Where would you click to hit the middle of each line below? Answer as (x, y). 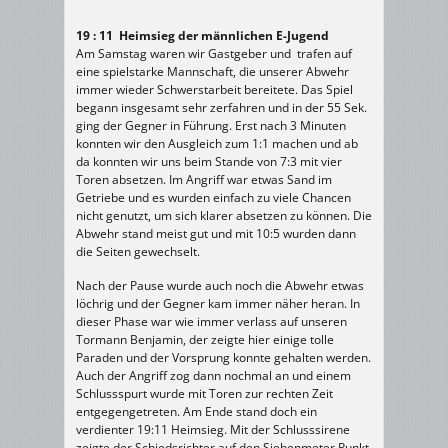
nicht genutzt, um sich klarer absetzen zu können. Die (224, 215)
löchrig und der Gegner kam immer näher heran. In (218, 303)
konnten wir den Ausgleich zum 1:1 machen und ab (217, 143)
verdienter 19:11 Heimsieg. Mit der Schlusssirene (213, 429)
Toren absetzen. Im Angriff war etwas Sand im (204, 179)
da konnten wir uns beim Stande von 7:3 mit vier (209, 161)
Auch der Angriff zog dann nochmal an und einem (213, 375)
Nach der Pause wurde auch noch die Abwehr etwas (220, 285)
